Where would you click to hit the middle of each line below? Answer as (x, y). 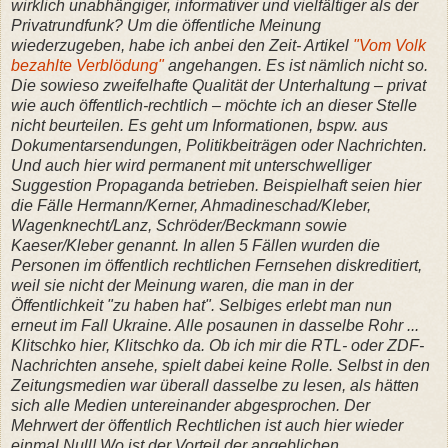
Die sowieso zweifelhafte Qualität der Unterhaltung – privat (218, 85)
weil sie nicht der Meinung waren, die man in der (182, 285)
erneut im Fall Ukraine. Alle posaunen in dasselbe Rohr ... (215, 325)
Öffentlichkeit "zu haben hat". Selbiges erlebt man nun (201, 305)
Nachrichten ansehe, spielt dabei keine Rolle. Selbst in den (220, 365)
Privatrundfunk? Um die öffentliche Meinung (166, 25)
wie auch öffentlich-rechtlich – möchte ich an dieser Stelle (214, 105)
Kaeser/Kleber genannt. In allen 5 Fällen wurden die (195, 245)
